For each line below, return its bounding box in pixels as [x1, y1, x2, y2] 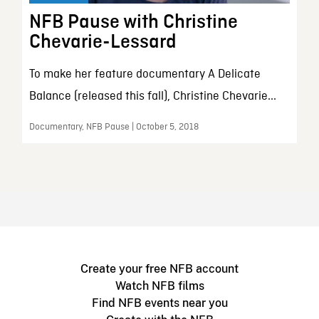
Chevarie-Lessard [28, 32, 177, 53]
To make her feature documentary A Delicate [28, 67, 261, 83]
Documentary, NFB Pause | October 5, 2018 [28, 121, 199, 134]
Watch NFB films [115, 279, 204, 293]
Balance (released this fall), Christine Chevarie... [28, 89, 276, 105]
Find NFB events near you [91, 296, 228, 310]
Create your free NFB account [80, 262, 239, 276]
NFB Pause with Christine [28, 12, 238, 33]
